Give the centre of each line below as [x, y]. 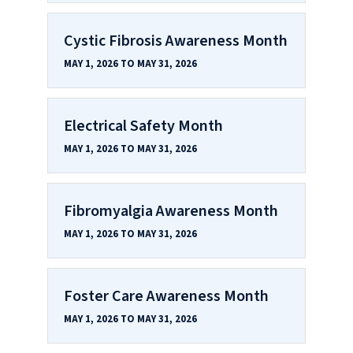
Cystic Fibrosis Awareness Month [176, 41]
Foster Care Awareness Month [166, 296]
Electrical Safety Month [143, 126]
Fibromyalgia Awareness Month [171, 211]
